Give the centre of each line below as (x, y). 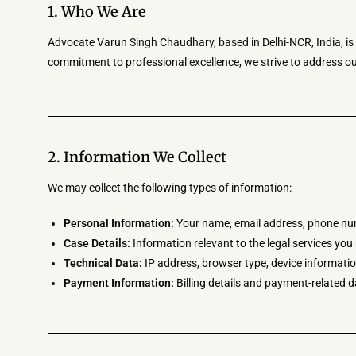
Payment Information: (119, 283)
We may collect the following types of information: (170, 188)
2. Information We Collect (137, 157)
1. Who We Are (97, 12)
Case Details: (97, 243)
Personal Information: (119, 223)
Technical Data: (103, 263)
